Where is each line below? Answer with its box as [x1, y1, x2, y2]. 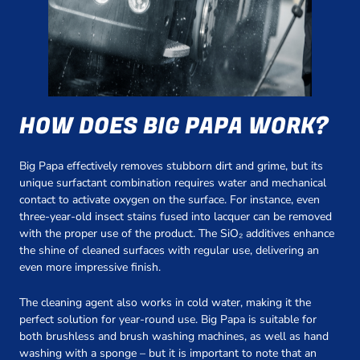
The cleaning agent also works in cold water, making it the [19, 294, 311, 310]
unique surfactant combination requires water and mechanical [19, 175, 326, 191]
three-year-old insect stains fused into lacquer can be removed [19, 209, 332, 225]
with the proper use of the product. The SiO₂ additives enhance [19, 226, 334, 242]
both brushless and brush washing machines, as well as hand [19, 328, 329, 344]
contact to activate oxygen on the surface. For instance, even [19, 192, 320, 208]
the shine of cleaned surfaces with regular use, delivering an [19, 243, 319, 259]
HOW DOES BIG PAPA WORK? [19, 110, 329, 144]
